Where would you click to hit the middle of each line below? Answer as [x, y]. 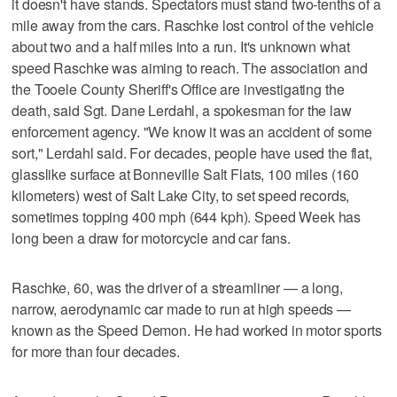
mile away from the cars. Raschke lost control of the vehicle [193, 26]
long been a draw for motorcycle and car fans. [152, 238]
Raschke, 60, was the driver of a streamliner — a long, [177, 288]
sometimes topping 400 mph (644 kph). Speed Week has [187, 217]
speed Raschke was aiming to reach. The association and [190, 68]
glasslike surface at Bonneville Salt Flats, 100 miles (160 [186, 175]
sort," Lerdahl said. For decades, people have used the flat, [192, 153]
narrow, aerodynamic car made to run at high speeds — [182, 309]
